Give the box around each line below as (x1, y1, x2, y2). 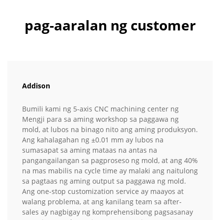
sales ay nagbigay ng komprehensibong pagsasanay (22, 207, 193, 217)
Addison (22, 81, 50, 90)
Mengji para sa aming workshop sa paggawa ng (22, 114, 179, 124)
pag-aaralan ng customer (24, 15, 196, 34)
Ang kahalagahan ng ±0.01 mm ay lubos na (22, 135, 164, 144)
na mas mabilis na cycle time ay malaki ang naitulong (22, 165, 198, 175)
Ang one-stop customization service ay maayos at (22, 186, 184, 196)
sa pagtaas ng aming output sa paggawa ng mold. (22, 176, 186, 186)
